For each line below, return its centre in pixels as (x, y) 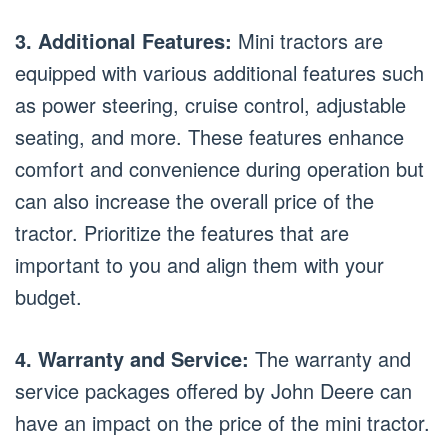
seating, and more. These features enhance (209, 136)
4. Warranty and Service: (132, 358)
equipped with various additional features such (219, 72)
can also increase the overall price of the (194, 200)
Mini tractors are (307, 40)
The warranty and (330, 358)
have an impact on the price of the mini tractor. (222, 422)
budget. (48, 296)
